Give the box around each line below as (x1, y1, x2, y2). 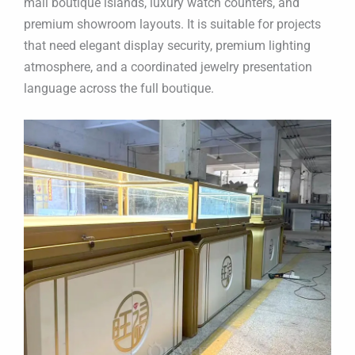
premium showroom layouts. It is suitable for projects (24, 17, 321, 32)
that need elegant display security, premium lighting (24, 38, 311, 54)
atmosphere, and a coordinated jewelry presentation (24, 59, 312, 75)
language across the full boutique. (24, 81, 214, 97)
